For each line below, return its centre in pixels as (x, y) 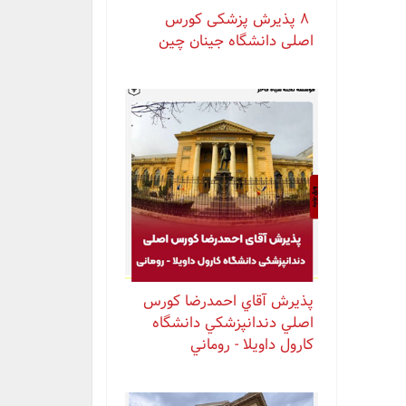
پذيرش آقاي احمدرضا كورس (228, 301)
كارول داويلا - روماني (252, 344)
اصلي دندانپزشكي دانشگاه (233, 323)
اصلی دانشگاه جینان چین (236, 41)
